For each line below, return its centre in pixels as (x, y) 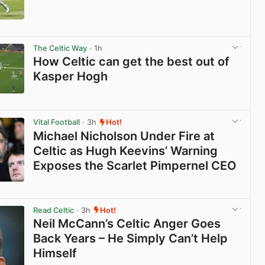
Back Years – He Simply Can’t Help (131, 238)
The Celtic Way (60, 49)
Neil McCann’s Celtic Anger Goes (127, 223)
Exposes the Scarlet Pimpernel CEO (135, 165)
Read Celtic (54, 210)
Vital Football (57, 122)
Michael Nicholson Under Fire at (124, 136)
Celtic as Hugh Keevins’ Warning (126, 151)
